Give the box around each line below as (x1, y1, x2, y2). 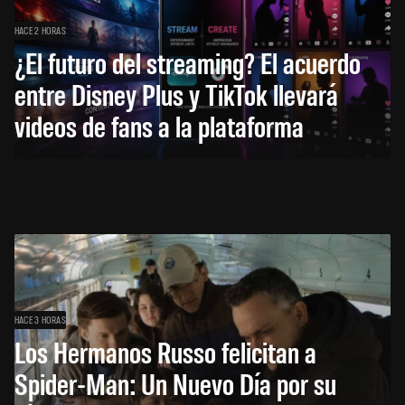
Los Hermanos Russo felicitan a (14, 333, 316, 371)
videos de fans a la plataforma (14, 107, 304, 145)
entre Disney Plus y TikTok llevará (14, 75, 338, 113)
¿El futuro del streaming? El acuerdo (14, 43, 361, 81)
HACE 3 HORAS (14, 313, 66, 326)
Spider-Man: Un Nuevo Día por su (14, 364, 336, 402)
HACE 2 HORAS (14, 24, 66, 37)
